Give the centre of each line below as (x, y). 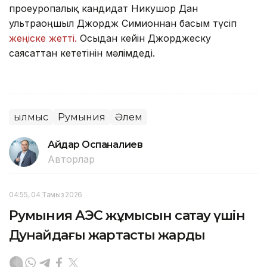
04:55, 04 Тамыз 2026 (46, 194)
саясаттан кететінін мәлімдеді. (82, 53)
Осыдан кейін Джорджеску (144, 38)
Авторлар (71, 159)
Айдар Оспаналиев (95, 144)
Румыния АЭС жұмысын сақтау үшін (127, 215)
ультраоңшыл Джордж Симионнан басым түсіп (123, 23)
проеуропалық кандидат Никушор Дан (103, 8)
